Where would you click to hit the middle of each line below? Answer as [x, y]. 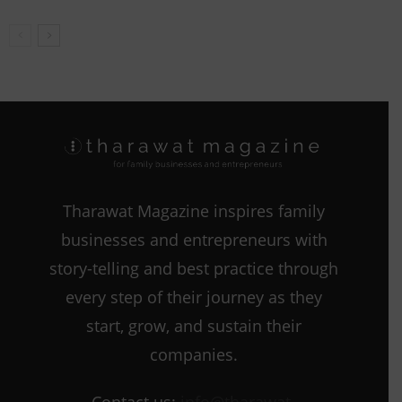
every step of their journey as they [194, 297]
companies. [194, 355]
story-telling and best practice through [194, 269]
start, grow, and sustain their [194, 326]
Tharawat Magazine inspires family [194, 211]
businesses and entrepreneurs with [194, 240]
